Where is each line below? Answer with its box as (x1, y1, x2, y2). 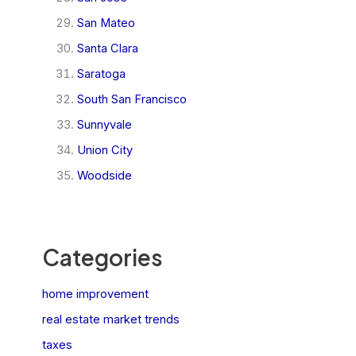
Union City (76, 142, 133, 157)
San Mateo (76, 15, 135, 30)
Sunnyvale (76, 117, 132, 132)
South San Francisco (76, 91, 187, 106)
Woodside (76, 168, 132, 183)
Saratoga (76, 66, 126, 81)
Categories (41, 242, 163, 271)
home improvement (41, 287, 149, 302)
